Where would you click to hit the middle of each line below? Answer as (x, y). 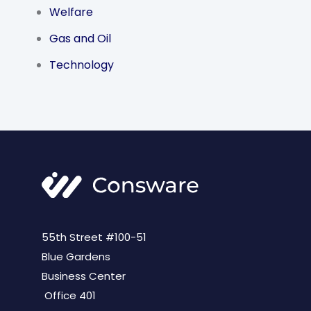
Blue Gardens (76, 257)
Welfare (71, 12)
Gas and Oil (80, 38)
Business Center (84, 276)
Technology (81, 65)
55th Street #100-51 (94, 237)
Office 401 (69, 296)
